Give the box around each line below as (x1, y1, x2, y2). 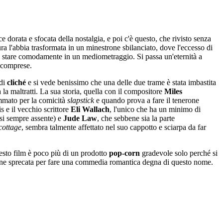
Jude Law (63, 113, 97, 122)
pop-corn (109, 148, 140, 157)
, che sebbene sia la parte (97, 113, 175, 122)
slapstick (67, 96, 94, 105)
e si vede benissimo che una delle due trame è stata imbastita (26, 78, 216, 87)
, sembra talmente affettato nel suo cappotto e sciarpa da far (21, 122, 206, 131)
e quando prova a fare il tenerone (94, 96, 199, 105)
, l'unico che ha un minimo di (110, 105, 201, 113)
